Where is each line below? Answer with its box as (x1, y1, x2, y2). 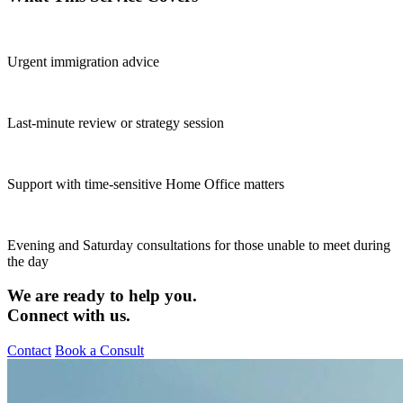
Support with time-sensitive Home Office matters (7, 175, 284, 192)
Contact (7, 343, 51, 359)
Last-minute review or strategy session (7, 114, 224, 130)
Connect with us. (7, 306, 130, 326)
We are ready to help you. (7, 286, 197, 306)
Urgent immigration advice (7, 53, 159, 69)
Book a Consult (55, 343, 144, 359)
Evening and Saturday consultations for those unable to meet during (7, 237, 390, 253)
